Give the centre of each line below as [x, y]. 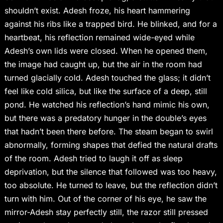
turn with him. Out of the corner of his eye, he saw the [105, 199]
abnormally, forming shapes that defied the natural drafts [111, 145]
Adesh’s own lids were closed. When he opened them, [106, 51]
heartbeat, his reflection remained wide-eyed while [99, 38]
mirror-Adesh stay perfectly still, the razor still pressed [106, 212]
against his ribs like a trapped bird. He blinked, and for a [111, 24]
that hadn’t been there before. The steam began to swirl [109, 132]
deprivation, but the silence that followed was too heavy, [111, 172]
